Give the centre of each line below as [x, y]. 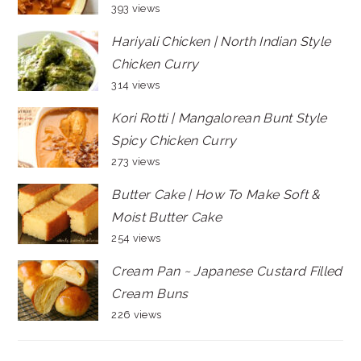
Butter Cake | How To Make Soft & [216, 195]
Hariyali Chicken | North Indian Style [221, 42]
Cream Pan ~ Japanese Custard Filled [227, 272]
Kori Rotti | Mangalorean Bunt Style [219, 118]
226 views [137, 315]
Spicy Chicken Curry [174, 141]
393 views [136, 9]
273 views [136, 162]
